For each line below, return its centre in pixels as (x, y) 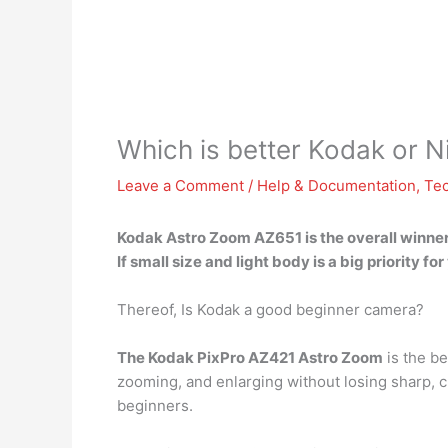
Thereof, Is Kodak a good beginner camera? (270, 309)
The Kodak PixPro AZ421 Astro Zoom (250, 357)
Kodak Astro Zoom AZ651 (209, 237)
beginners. (155, 405)
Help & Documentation (336, 185)
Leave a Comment (180, 185)
